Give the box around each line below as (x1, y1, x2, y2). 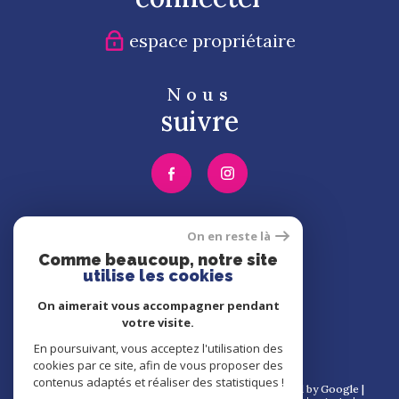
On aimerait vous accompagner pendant (37, 297, 280, 313)
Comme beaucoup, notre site (38, 250, 278, 269)
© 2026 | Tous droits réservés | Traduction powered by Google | (35, 381, 364, 395)
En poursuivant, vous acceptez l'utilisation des (33, 340, 283, 356)
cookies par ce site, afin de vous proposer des (33, 357, 283, 373)
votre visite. (122, 314, 194, 330)
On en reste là (186, 228, 271, 244)
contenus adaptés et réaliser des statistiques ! (32, 374, 284, 390)
